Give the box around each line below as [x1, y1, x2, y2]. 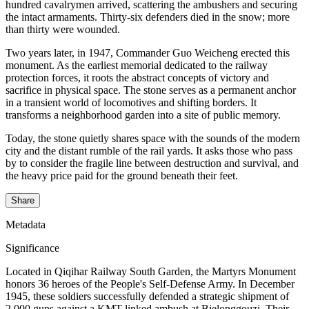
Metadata [6, 219, 46, 231]
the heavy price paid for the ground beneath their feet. [6, 170, 238, 182]
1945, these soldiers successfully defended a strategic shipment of [6, 290, 289, 303]
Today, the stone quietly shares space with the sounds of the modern [6, 132, 300, 145]
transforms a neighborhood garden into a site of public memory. [6, 109, 281, 121]
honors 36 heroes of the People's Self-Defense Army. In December [6, 278, 295, 290]
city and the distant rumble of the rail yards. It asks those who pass [6, 145, 292, 157]
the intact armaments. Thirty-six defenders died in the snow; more [6, 11, 290, 23]
